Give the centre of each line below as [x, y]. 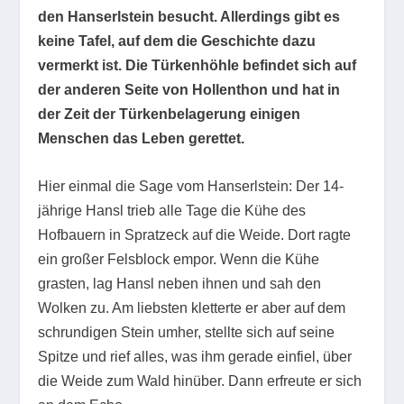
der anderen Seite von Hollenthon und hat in [189, 90]
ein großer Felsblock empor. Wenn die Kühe [179, 259]
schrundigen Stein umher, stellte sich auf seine [187, 332]
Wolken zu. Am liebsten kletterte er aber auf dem [192, 308]
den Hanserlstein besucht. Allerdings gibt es [189, 17]
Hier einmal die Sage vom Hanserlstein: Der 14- [191, 186]
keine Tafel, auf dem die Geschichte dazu [177, 41]
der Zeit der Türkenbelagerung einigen [170, 115]
